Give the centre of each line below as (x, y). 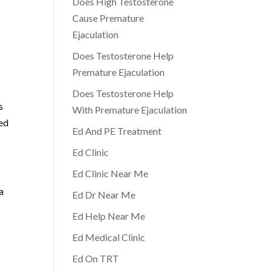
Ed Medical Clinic (109, 237)
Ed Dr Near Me (104, 195)
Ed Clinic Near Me (110, 173)
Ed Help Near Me (109, 216)
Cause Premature (108, 18)
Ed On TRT (96, 258)
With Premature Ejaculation (130, 110)
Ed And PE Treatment (117, 131)
